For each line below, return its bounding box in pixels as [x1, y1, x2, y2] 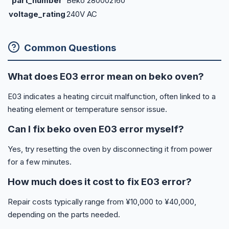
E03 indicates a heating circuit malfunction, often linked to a [8, 91, 216, 101]
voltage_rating [9, 9, 65, 19]
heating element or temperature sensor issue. [8, 104, 167, 114]
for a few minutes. [8, 156, 72, 167]
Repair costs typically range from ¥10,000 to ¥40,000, [8, 196, 196, 207]
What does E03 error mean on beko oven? [8, 70, 204, 82]
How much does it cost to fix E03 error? [8, 175, 192, 188]
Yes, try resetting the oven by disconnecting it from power [8, 144, 212, 154]
